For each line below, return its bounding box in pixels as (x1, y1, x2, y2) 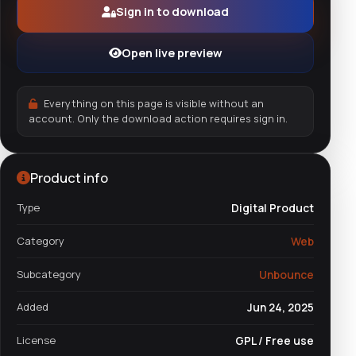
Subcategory (17, 266, 81, 281)
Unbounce (259, 266, 314, 282)
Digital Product (231, 200, 314, 215)
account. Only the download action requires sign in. (28, 111, 288, 126)
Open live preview (121, 45, 222, 61)
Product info (30, 168, 108, 188)
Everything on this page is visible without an (41, 96, 265, 111)
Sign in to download (116, 4, 229, 20)
